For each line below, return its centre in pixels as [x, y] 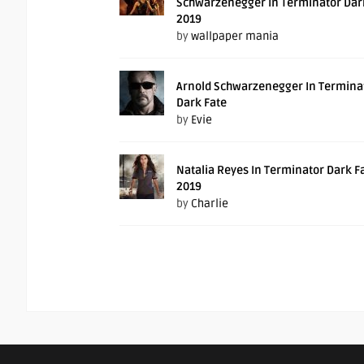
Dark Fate [201, 103]
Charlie [210, 204]
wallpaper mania [235, 37]
